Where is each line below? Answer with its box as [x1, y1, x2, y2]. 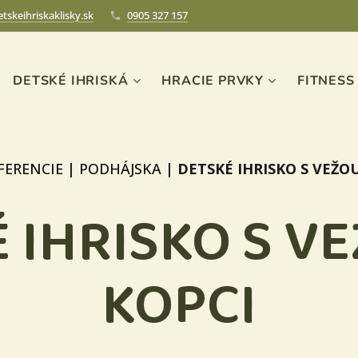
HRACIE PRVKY [161, 72, 264, 89]
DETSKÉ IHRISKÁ [13, 72, 129, 89]
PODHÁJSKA [79, 159, 161, 178]
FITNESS [296, 72, 355, 89]
